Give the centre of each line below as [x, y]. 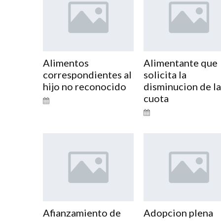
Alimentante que [180, 62]
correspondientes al [87, 74]
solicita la [165, 74]
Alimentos [66, 62]
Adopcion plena [178, 212]
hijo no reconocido [85, 86]
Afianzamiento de [82, 212]
